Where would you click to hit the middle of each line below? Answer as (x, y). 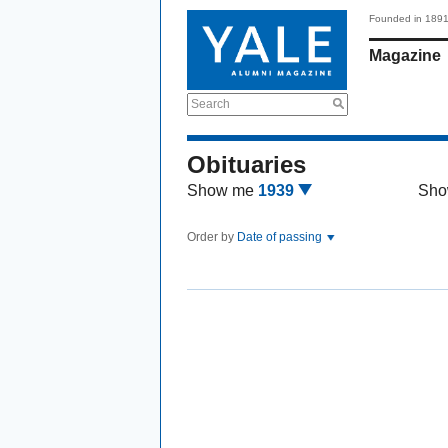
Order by (212, 237)
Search (210, 104)
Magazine (405, 55)
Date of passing (281, 237)
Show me (220, 190)
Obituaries (246, 164)
